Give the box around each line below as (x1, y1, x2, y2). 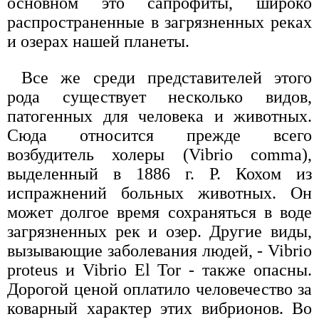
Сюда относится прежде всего (7, 125, 312, 145)
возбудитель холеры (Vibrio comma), (7, 145, 312, 164)
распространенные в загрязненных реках (7, 12, 312, 31)
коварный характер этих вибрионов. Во (7, 298, 312, 318)
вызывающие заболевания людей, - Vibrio (7, 241, 312, 260)
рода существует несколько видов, (7, 87, 312, 106)
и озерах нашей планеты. (7, 31, 189, 51)
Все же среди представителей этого (21, 68, 312, 87)
